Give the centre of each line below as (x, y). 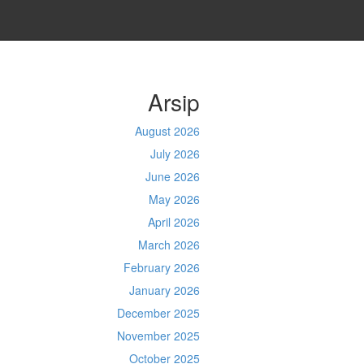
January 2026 (164, 290)
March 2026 (169, 245)
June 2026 (172, 176)
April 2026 (173, 222)
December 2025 (158, 313)
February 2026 (161, 267)
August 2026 (167, 131)
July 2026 (175, 154)
